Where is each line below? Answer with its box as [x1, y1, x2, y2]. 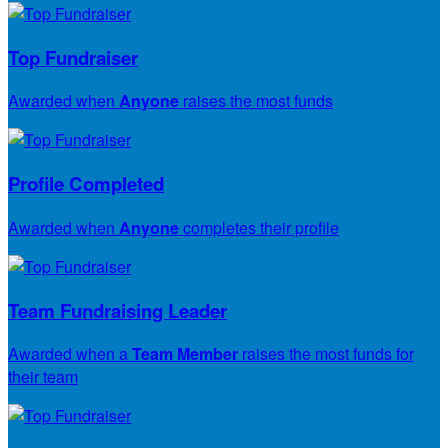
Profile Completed [8, 170, 164, 198]
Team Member [132, 342, 238, 366]
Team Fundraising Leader [8, 296, 227, 324]
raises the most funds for [238, 342, 414, 366]
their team [8, 365, 78, 389]
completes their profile [179, 215, 339, 239]
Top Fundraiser [8, 43, 138, 71]
